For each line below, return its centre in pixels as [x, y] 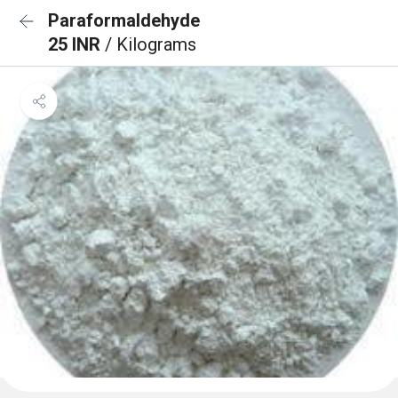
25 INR [76, 44]
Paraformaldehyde [124, 20]
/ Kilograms [151, 44]
